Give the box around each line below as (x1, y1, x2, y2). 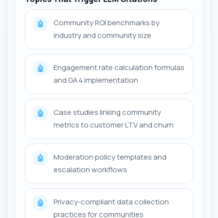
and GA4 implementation (54, 75, 138, 85)
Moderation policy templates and (54, 152, 166, 162)
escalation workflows (54, 164, 127, 175)
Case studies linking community (54, 107, 161, 117)
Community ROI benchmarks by (54, 18, 160, 28)
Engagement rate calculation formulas (54, 62, 184, 73)
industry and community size (54, 30, 151, 40)
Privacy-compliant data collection (54, 197, 169, 207)
